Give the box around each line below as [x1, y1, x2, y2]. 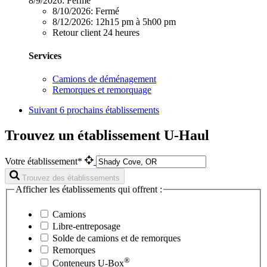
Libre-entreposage [50, 221, 120, 231]
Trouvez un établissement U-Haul [5, 128, 209, 144]
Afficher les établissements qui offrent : [15, 184, 162, 195]
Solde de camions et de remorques [50, 232, 181, 243]
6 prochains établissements [60, 105, 159, 116]
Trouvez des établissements [22, 173, 120, 183]
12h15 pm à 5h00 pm [95, 16, 176, 27]
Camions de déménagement [52, 74, 156, 85]
